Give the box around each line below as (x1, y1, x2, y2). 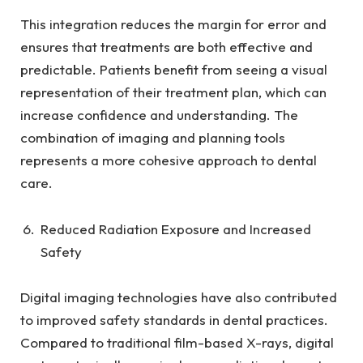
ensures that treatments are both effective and (20, 38, 313, 56)
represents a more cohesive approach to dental (20, 152, 317, 169)
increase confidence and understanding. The (20, 106, 298, 124)
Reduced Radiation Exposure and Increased (41, 220, 311, 237)
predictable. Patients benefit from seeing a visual (20, 61, 327, 79)
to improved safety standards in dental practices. (20, 310, 328, 328)
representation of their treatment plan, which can (20, 83, 327, 101)
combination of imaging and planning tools (20, 129, 285, 147)
